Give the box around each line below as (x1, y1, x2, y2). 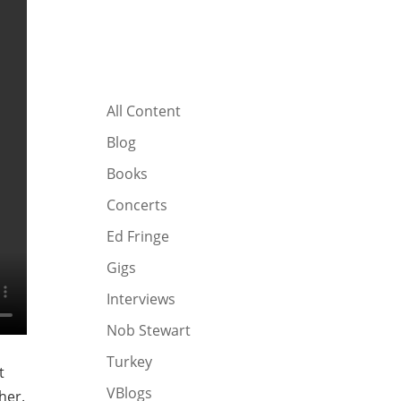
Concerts (107, 195, 168, 216)
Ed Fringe (107, 226, 170, 247)
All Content (107, 101, 182, 122)
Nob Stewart (107, 320, 192, 341)
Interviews (107, 289, 176, 310)
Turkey (107, 352, 153, 372)
